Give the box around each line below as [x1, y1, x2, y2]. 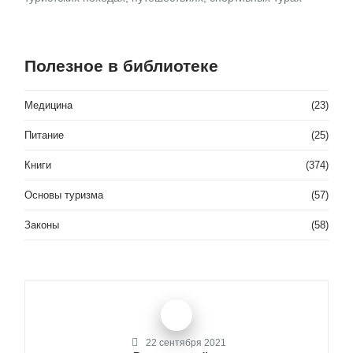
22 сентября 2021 [145, 337, 226, 349]
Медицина [24, 99, 72, 112]
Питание [24, 129, 64, 142]
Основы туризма [24, 189, 103, 202]
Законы [24, 219, 59, 232]
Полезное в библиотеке [24, 57, 218, 76]
